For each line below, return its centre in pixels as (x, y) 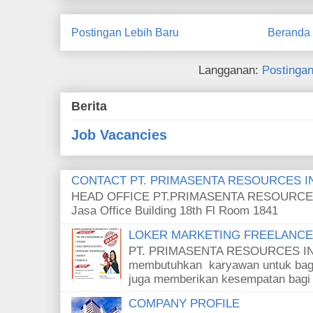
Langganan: (231, 70)
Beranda (289, 32)
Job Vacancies (119, 134)
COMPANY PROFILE (184, 303)
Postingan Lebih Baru (125, 32)
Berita (89, 105)
